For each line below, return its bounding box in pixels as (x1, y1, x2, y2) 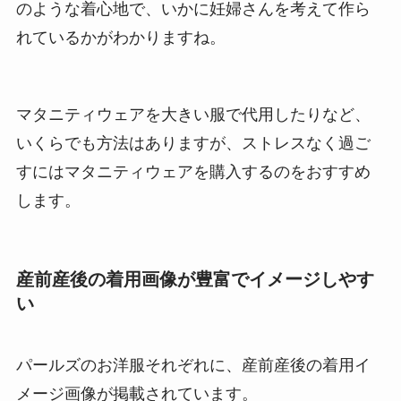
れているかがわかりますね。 (15, 29, 226, 47)
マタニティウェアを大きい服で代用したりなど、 (15, 105, 371, 124)
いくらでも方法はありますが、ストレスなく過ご (15, 133, 371, 152)
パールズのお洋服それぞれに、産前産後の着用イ (15, 356, 371, 375)
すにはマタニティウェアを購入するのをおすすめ (15, 162, 371, 181)
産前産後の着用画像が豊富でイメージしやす (15, 269, 374, 289)
